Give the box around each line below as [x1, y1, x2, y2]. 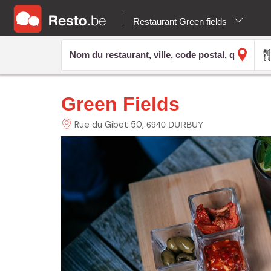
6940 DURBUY [146, 119, 203, 129]
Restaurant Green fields [133, 16, 229, 27]
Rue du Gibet [74, 119, 128, 130]
